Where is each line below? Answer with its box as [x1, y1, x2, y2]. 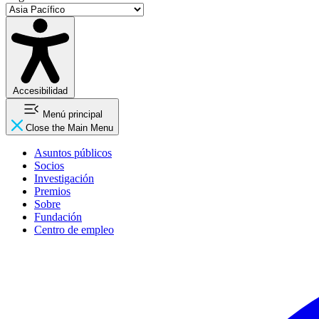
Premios [34, 184, 70, 197]
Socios [34, 159, 64, 172]
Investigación [34, 172, 94, 184]
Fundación [34, 210, 82, 223]
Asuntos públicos [34, 146, 112, 159]
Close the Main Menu [26, 122, 113, 133]
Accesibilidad [13, 85, 68, 96]
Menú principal [42, 108, 103, 120]
